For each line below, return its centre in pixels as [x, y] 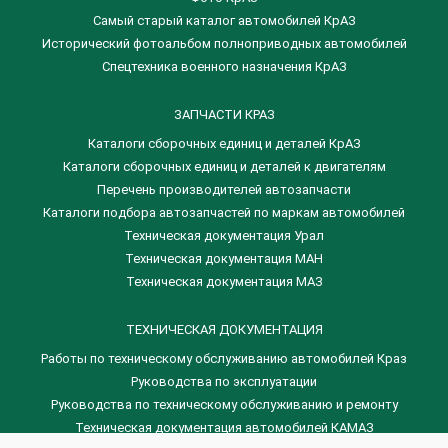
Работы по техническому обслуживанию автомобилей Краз [224, 358]
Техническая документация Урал [224, 235]
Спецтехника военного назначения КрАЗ [224, 66]
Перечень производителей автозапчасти [224, 189]
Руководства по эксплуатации [224, 381]
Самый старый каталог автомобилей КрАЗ [224, 20]
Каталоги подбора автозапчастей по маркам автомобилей [224, 212]
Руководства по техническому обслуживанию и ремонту [224, 404]
